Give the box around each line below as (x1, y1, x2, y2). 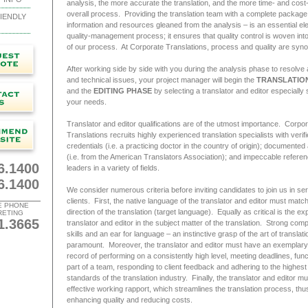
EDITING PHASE (93, 87, 152, 95)
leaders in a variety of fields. (66, 164, 159, 172)
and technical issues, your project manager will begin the (66, 76, 256, 84)
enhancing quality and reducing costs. (66, 296, 197, 304)
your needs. (66, 98, 107, 106)
